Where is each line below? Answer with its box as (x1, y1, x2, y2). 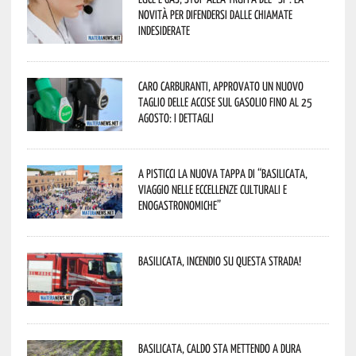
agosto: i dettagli (137, 110, 214, 125)
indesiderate (137, 22, 190, 37)
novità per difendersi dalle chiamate (137, 6, 292, 21)
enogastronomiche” (137, 197, 221, 212)
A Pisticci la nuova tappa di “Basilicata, (137, 165, 308, 180)
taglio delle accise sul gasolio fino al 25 (137, 94, 312, 109)
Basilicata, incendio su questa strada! (137, 253, 301, 268)
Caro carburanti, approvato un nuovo (137, 78, 304, 93)
